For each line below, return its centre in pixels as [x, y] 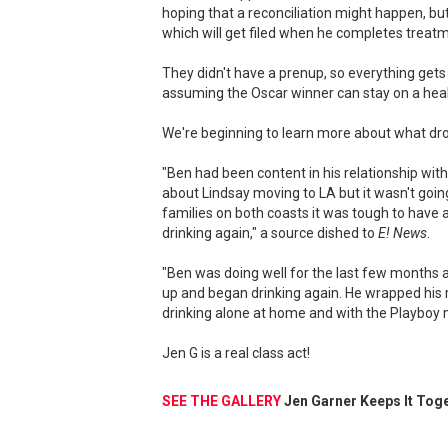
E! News [402, 233]
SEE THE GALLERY [223, 401]
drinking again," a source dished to [270, 233]
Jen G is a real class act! [236, 353]
